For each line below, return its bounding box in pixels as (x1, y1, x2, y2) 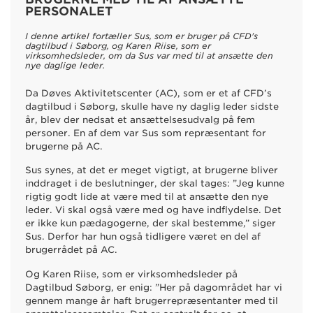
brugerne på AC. (24, 140, 103, 152)
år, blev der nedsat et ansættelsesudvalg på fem (24, 114, 255, 125)
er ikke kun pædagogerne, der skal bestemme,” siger (24, 218, 276, 229)
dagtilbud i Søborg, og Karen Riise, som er (24, 41, 211, 52)
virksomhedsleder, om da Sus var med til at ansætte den (24, 50, 273, 61)
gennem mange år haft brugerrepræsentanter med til (24, 296, 278, 307)
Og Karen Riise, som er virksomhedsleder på (24, 269, 238, 280)
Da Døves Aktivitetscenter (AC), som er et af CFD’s (24, 87, 272, 99)
